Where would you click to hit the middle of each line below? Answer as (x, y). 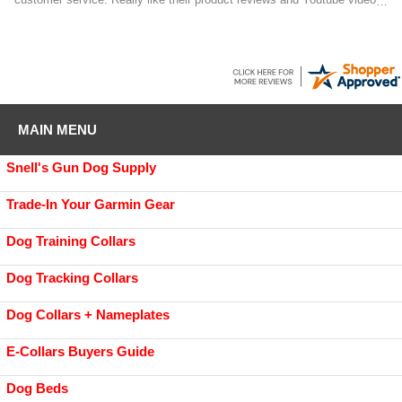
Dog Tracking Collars (72, 278)
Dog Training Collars (71, 241)
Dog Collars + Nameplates (88, 315)
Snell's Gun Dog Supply (81, 168)
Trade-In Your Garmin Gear (91, 205)
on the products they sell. (80, 13)
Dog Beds (37, 389)
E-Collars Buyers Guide (80, 352)
